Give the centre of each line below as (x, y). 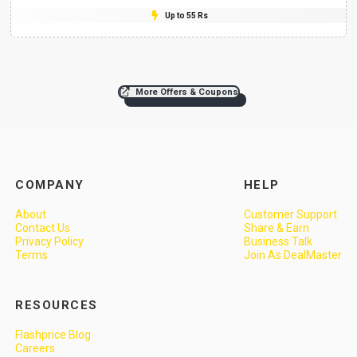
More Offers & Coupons (186, 92)
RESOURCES (57, 306)
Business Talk (278, 242)
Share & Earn (276, 228)
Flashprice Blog (53, 335)
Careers (35, 349)
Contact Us (43, 228)
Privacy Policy (50, 242)
